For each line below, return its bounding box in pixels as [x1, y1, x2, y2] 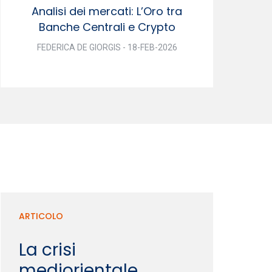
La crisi [19, 237, 76, 262]
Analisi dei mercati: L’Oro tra [32, 3, 182, 19]
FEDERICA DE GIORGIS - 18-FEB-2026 [36, 42, 177, 52]
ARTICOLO [19, 209, 63, 222]
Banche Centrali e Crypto [38, 19, 175, 35]
